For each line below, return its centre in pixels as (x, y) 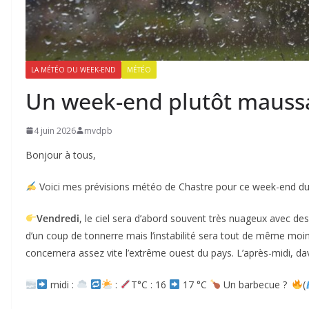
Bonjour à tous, (61, 154)
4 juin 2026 (55, 130)
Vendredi (58, 218)
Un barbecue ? (255, 284)
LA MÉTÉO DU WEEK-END (73, 69)
